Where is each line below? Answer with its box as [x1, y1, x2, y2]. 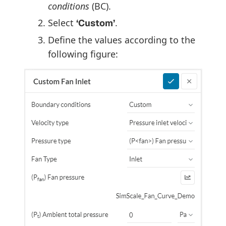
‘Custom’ [76, 17, 115, 29]
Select [48, 16, 76, 29]
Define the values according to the [48, 33, 195, 46]
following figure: [48, 47, 118, 60]
